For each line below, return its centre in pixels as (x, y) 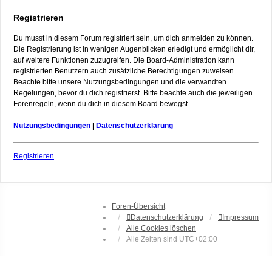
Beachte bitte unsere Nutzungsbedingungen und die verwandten (120, 82)
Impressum (240, 217)
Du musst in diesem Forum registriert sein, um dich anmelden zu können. (133, 38)
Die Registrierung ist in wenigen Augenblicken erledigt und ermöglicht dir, (134, 49)
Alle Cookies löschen (161, 228)
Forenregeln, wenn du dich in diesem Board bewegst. (101, 104)
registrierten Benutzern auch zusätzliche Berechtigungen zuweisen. (124, 71)
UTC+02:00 (198, 239)
